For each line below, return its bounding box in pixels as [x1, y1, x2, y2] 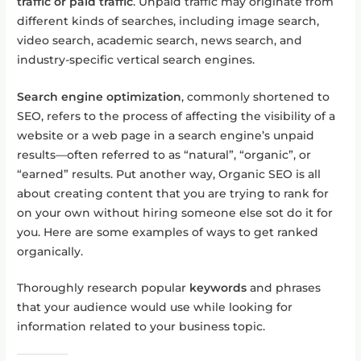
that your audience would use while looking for [17, 301, 293, 314]
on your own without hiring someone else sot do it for [17, 205, 334, 219]
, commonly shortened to [181, 89, 330, 103]
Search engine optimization [17, 89, 182, 103]
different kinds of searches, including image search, [17, 14, 320, 27]
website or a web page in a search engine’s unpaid [17, 128, 315, 142]
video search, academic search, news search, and [17, 33, 303, 47]
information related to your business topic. [17, 320, 269, 334]
